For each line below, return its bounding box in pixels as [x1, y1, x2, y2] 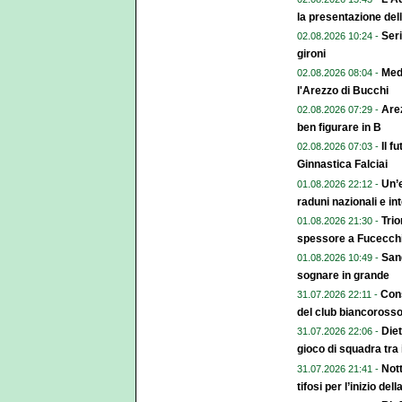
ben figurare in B [297, 121, 381, 135]
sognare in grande [297, 268, 389, 282]
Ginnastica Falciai [297, 158, 388, 171]
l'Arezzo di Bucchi [297, 84, 389, 98]
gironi [297, 47, 326, 60]
